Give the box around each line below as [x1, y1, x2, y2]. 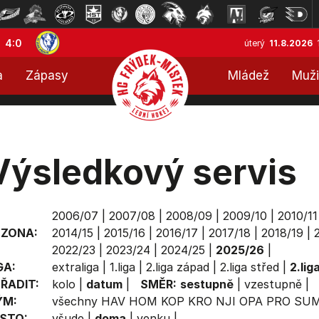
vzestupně [244, 277, 302, 291]
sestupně [179, 277, 234, 291]
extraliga [51, 260, 99, 274]
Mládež [228, 68, 269, 83]
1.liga [109, 260, 135, 274]
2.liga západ [145, 260, 209, 274]
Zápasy [26, 68, 68, 83]
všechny [51, 294, 98, 308]
